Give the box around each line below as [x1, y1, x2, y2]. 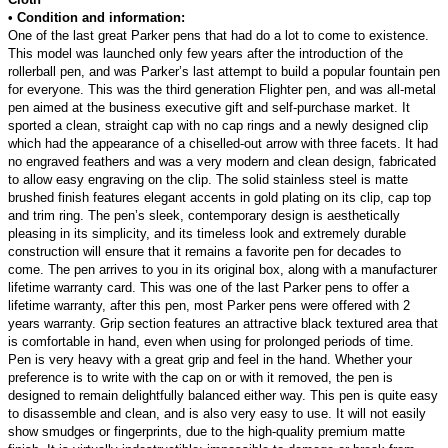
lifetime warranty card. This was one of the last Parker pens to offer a [8, 280, 409, 296]
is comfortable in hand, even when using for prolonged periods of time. [8, 334, 414, 350]
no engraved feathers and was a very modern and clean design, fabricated [8, 154, 436, 170]
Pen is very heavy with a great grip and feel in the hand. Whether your [8, 352, 412, 368]
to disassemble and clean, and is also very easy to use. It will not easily [8, 406, 426, 422]
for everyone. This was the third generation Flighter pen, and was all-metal [8, 82, 436, 98]
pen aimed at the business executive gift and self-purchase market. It [8, 100, 410, 116]
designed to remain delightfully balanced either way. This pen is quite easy [8, 388, 438, 404]
